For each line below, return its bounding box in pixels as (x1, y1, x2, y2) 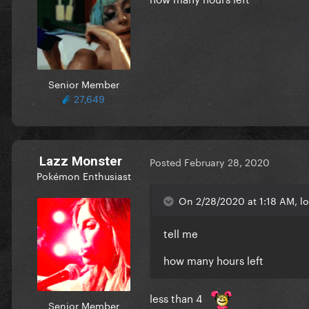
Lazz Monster (39, 152, 122, 169)
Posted (150, 154, 184, 170)
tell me (163, 223, 201, 241)
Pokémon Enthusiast (36, 167, 131, 183)
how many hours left (163, 250, 263, 268)
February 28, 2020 (184, 154, 270, 170)
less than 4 (150, 288, 205, 306)
